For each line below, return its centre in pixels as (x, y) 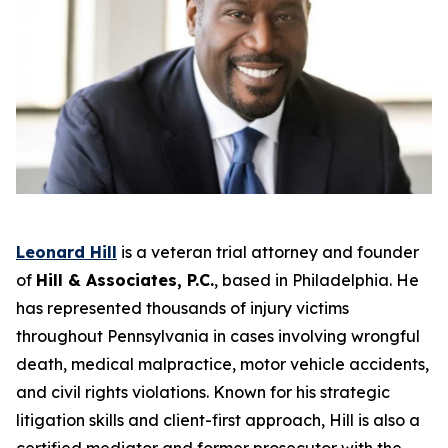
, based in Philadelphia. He (316, 280)
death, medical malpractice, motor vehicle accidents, (222, 364)
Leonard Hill (66, 252)
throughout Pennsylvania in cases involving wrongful (218, 336)
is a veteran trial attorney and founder (268, 252)
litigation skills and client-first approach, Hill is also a (218, 420)
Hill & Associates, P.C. (125, 280)
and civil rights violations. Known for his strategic (203, 392)
